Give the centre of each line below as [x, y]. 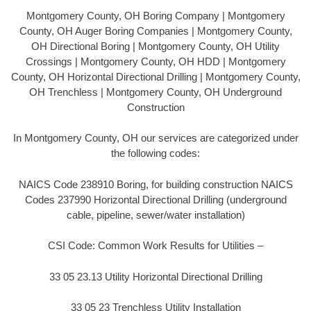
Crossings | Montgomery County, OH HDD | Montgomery [155, 61]
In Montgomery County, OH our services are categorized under [155, 138]
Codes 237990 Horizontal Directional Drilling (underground [155, 199]
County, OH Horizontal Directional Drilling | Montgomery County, [155, 76]
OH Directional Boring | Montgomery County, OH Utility [155, 46]
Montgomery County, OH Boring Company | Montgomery [155, 15]
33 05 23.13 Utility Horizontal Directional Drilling [155, 276]
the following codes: [155, 153]
